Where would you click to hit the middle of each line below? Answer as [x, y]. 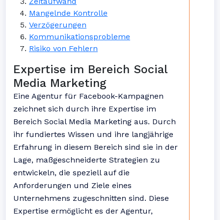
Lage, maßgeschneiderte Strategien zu [87, 160]
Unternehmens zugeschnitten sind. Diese [91, 198]
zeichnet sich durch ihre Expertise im [85, 109]
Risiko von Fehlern [63, 48]
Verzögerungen [58, 25]
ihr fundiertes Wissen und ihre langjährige [93, 134]
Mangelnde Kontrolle [68, 13]
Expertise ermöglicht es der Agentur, [83, 211]
